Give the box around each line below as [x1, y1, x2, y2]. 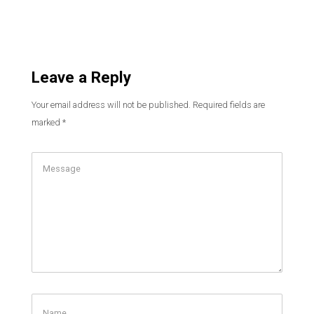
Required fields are [193, 100, 265, 110]
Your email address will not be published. [32, 100, 191, 110]
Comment [31, 155, 71, 165]
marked [32, 117, 62, 128]
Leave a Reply [32, 68, 131, 86]
